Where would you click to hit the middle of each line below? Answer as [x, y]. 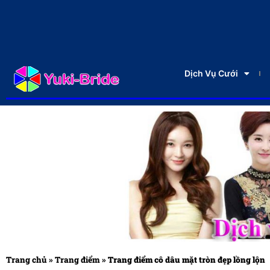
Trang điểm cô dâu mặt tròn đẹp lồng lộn [187, 260]
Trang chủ [27, 260]
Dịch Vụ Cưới [211, 73]
